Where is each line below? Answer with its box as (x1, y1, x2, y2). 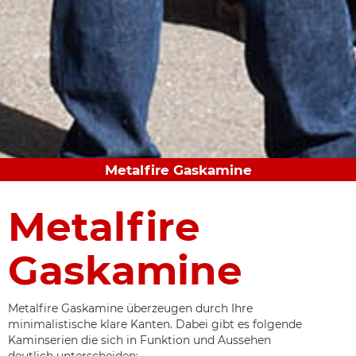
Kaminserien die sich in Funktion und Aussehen (8, 333, 271, 348)
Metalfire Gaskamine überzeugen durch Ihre (8, 301, 253, 316)
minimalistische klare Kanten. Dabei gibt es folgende (8, 317, 302, 332)
